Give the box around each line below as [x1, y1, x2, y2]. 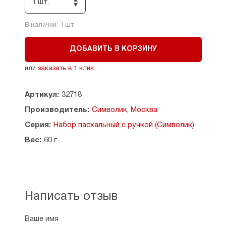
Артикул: [24, 91, 59, 98]
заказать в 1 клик [37, 66, 94, 72]
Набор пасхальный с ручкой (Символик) [53, 122, 194, 129]
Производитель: [24, 106, 89, 114]
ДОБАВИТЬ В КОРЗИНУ [69, 46, 157, 52]
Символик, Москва [91, 106, 157, 114]
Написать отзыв [24, 191, 118, 202]
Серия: [24, 122, 51, 129]
